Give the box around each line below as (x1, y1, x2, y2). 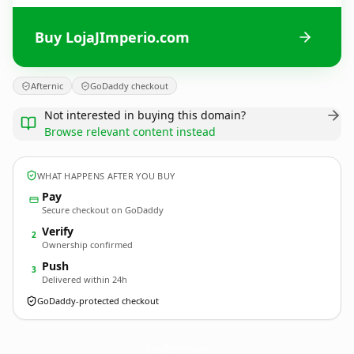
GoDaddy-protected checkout (37, 295, 159, 307)
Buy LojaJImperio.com (35, 27, 190, 47)
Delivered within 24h (42, 273, 127, 285)
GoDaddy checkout (90, 80, 168, 92)
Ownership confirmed (42, 239, 133, 250)
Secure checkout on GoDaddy (42, 204, 164, 216)
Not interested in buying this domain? (44, 107, 246, 122)
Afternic (31, 80, 63, 92)
